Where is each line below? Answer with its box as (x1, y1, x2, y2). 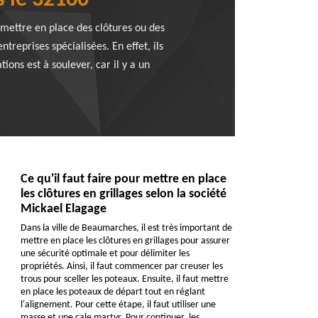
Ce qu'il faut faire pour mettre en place (20, 172, 226, 187)
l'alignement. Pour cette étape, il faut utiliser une (20, 300, 216, 311)
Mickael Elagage (20, 202, 106, 216)
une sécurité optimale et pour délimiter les (20, 248, 190, 260)
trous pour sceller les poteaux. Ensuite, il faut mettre (20, 274, 229, 285)
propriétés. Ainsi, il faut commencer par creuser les (20, 261, 223, 273)
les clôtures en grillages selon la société (20, 187, 226, 202)
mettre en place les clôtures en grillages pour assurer (20, 236, 230, 247)
